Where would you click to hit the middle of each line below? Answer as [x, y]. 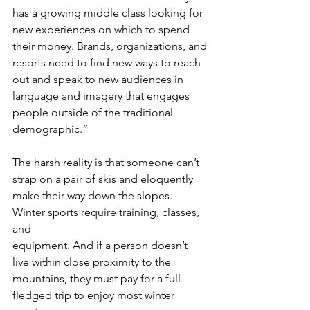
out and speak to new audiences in [98, 80]
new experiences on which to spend [102, 30]
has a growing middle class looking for [108, 13]
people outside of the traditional [93, 113]
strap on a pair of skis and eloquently [103, 179]
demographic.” [50, 129]
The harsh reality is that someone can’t [107, 163]
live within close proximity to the [92, 262]
